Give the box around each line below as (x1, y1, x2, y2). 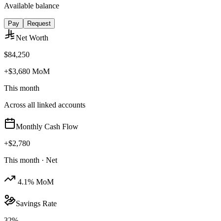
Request (27, 19, 51, 27)
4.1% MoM (16, 177, 54, 186)
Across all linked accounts (4, 100, 85, 109)
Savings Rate (16, 199, 57, 208)
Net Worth (16, 33, 48, 42)
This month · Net (4, 155, 57, 164)
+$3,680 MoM (4, 67, 50, 75)
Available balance (4, 1, 59, 10)
